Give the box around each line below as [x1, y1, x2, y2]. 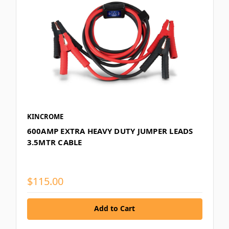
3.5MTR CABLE [27, 137, 82, 148]
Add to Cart [94, 203, 135, 214]
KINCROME [27, 112, 63, 122]
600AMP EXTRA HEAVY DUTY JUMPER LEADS [27, 126, 193, 136]
